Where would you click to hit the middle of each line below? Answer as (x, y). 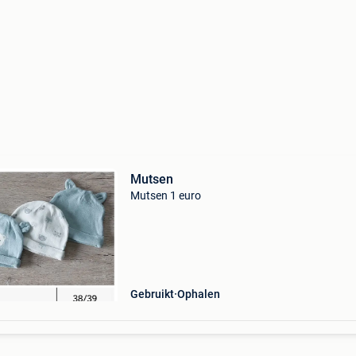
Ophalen (198, 294)
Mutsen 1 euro (165, 195)
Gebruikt (152, 294)
